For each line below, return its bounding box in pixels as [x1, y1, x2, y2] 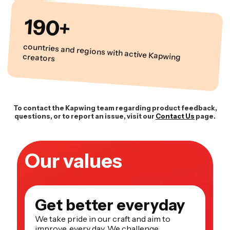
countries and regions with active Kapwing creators [22, 51, 55, 64]
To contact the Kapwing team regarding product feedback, [13, 103, 217, 112]
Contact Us [156, 111, 195, 120]
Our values [25, 148, 122, 173]
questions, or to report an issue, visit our [14, 111, 155, 120]
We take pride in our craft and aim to [35, 213, 170, 224]
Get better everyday [35, 195, 185, 215]
